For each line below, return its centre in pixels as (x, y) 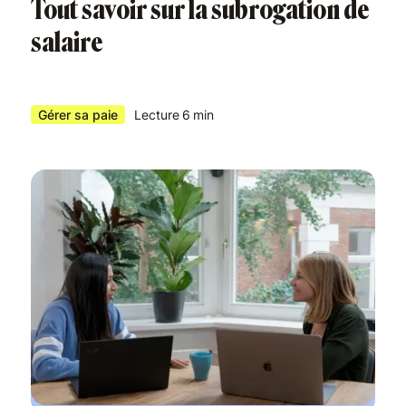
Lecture (157, 115)
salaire (67, 43)
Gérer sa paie (78, 115)
